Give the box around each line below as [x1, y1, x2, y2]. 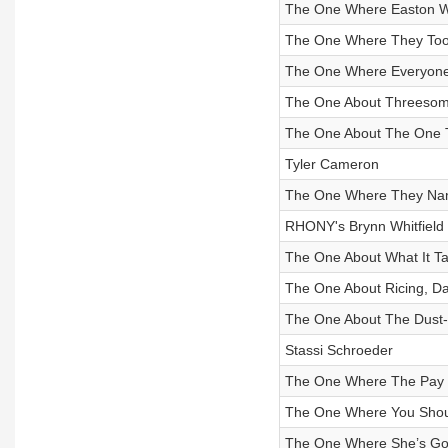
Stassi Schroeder [284, 342, 393, 358]
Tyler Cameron [284, 156, 379, 172]
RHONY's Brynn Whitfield [284, 218, 444, 234]
